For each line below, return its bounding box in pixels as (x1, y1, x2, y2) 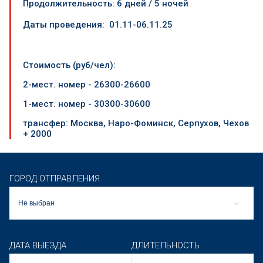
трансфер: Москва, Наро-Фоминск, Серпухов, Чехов (23, 117, 249, 129)
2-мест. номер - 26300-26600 (23, 79, 150, 90)
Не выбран (18, 198, 55, 207)
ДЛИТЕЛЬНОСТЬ (131, 240, 200, 251)
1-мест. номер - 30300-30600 (23, 98, 150, 109)
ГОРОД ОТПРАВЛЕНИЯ (9, 173, 100, 184)
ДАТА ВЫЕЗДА (9, 240, 66, 251)
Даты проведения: (23, 19, 107, 30)
